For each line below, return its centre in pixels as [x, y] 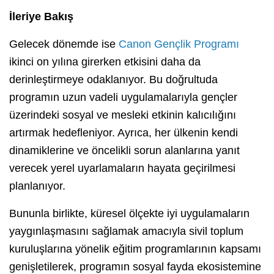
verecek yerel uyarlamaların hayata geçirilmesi [122, 168]
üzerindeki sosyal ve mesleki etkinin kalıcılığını [123, 115]
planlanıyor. [37, 186]
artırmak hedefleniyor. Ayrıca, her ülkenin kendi [124, 133]
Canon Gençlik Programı [179, 44]
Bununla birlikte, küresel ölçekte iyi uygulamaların [129, 214]
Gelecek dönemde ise [64, 44]
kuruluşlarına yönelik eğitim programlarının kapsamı [135, 249]
